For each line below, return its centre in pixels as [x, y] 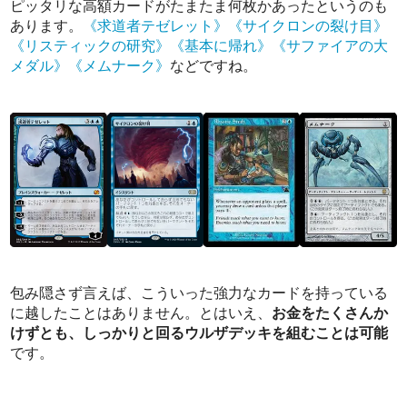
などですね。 [214, 65]
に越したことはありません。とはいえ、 [141, 313]
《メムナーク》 [119, 65]
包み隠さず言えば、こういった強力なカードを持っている [199, 293]
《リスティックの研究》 [90, 45]
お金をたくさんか [330, 313]
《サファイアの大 [330, 45]
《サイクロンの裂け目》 [308, 25]
